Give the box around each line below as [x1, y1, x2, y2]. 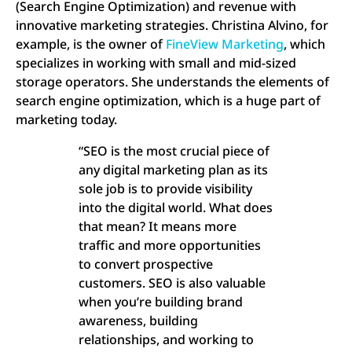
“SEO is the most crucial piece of [79, 142, 269, 160]
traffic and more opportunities [79, 236, 261, 255]
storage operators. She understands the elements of [16, 73, 329, 91]
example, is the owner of [16, 35, 166, 53]
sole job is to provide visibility [79, 180, 252, 198]
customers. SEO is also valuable [79, 274, 266, 292]
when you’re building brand [79, 293, 243, 311]
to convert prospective [79, 255, 213, 273]
